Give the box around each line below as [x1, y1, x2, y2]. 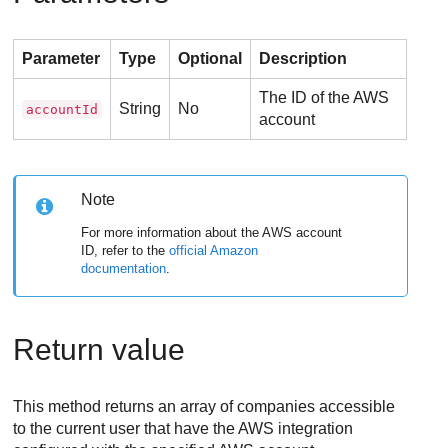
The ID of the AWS [259, 89, 390, 106]
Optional [178, 50, 243, 67]
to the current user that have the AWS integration [13, 419, 354, 437]
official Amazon [169, 242, 259, 258]
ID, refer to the [81, 242, 170, 258]
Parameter [22, 50, 101, 67]
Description [259, 50, 348, 67]
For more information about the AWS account [81, 224, 343, 240]
